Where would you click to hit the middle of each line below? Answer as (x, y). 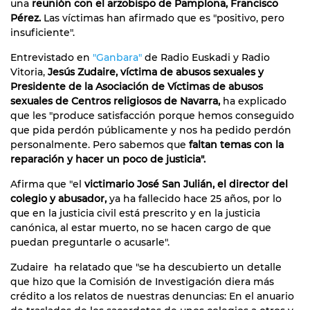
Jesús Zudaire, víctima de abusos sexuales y (156, 72)
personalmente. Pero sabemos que (98, 144)
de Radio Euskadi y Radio (206, 57)
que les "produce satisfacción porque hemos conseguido (152, 115)
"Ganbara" (117, 57)
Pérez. (26, 18)
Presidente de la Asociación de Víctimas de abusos (137, 86)
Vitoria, (29, 72)
